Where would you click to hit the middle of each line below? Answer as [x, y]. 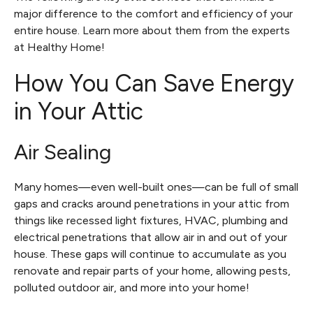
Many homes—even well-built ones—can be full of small [156, 187]
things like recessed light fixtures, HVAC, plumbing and [151, 220]
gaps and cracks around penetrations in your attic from [152, 204]
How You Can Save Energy [154, 83]
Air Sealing [63, 152]
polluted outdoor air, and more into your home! [133, 287]
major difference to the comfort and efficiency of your [153, 14]
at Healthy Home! [59, 47]
